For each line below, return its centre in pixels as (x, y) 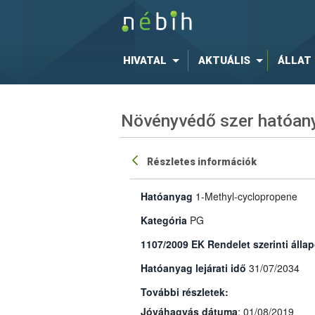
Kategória (163, 220)
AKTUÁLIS (224, 60)
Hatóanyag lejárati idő (193, 268)
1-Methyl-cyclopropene (246, 196)
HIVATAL (144, 60)
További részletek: (184, 291)
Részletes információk (202, 162)
